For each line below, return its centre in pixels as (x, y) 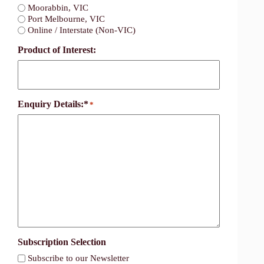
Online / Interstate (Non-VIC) (82, 30)
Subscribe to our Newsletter (78, 258)
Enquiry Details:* (53, 104)
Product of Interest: (57, 49)
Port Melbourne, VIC (66, 19)
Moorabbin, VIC (58, 8)
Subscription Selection (62, 242)
